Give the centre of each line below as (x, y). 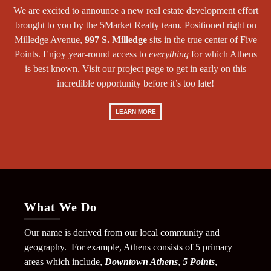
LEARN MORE (135, 111)
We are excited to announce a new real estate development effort (135, 10)
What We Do (60, 207)
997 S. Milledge (116, 39)
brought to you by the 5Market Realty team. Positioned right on (135, 25)
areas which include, (64, 261)
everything (168, 54)
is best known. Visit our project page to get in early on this (135, 68)
